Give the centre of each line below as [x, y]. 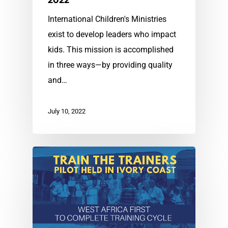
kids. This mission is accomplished [111, 50]
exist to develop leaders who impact [112, 35]
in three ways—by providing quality [110, 65]
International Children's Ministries [107, 19]
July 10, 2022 [67, 111]
